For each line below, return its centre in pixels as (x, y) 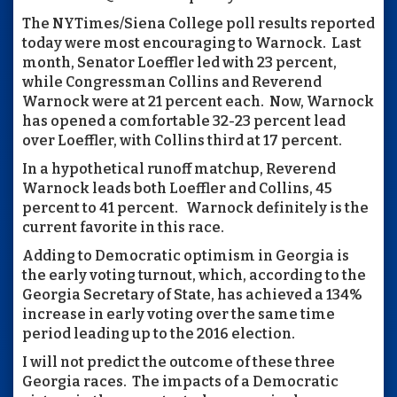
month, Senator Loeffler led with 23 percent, (179, 62)
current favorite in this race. (123, 227)
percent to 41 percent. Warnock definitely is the (195, 207)
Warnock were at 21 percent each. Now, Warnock (198, 101)
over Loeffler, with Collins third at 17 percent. (182, 140)
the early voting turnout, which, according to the (194, 275)
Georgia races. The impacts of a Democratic (180, 381)
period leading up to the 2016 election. (159, 333)
